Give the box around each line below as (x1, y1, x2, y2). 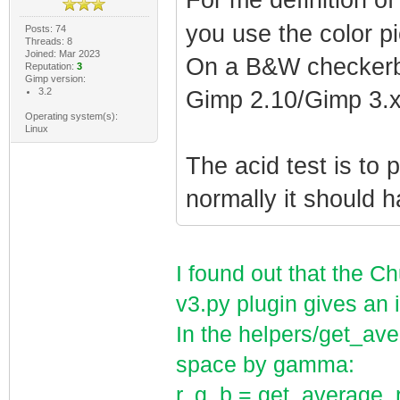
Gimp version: (24, 73, 86, 84)
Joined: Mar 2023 (24, 48, 100, 59)
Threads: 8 (24, 36, 72, 46)
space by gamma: (175, 353, 354, 377)
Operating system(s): (24, 111, 118, 121)
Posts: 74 (24, 23, 66, 34)
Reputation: (24, 61, 77, 71)
